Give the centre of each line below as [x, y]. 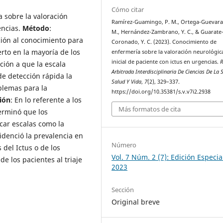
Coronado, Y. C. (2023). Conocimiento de [164, 42]
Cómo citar [128, 9]
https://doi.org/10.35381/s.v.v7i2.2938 [161, 91]
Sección [123, 189]
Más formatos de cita [150, 109]
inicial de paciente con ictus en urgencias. [166, 61]
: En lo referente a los [46, 100]
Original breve [136, 202]
